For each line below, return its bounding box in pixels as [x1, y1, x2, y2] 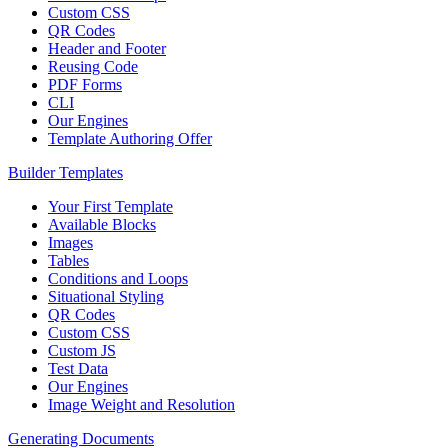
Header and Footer [48, 40, 166, 58]
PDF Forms [48, 76, 122, 94]
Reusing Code [48, 58, 138, 76]
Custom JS [48, 342, 116, 360]
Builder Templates [8, 164, 123, 182]
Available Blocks [48, 216, 156, 234]
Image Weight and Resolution [48, 396, 235, 414]
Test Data [48, 360, 108, 378]
